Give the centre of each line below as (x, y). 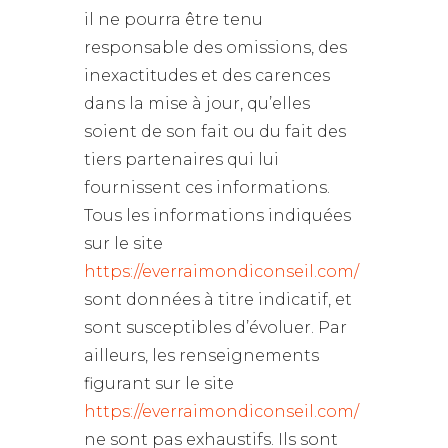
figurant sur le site (159, 383)
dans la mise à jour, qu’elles (197, 103)
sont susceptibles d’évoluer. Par (215, 327)
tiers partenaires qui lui (181, 159)
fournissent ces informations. (207, 187)
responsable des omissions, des (215, 47)
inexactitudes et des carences (207, 75)
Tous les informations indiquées (217, 215)
